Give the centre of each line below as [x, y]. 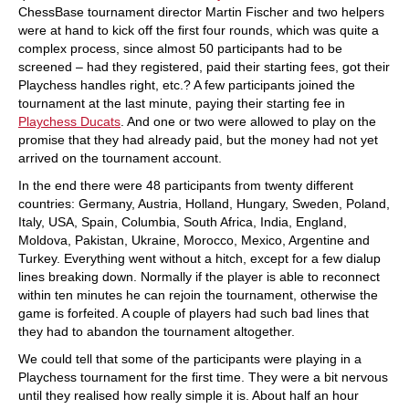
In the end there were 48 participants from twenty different [186, 185]
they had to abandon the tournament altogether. [157, 331]
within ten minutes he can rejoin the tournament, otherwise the [198, 295]
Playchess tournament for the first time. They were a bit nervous [203, 377]
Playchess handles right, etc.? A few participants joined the [187, 85]
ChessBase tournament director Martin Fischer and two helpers [201, 12]
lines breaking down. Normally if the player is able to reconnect [199, 277]
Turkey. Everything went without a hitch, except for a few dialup [199, 258]
